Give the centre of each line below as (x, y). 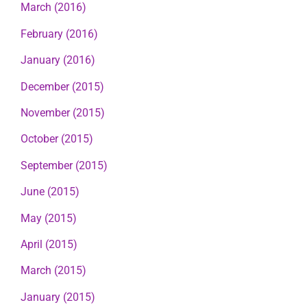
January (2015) (58, 297)
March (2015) (53, 271)
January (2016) (58, 60)
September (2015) (64, 165)
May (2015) (49, 218)
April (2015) (49, 244)
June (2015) (50, 192)
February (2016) (59, 34)
